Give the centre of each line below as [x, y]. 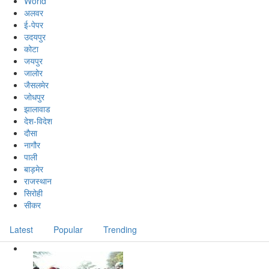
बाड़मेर [34, 169]
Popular [68, 230]
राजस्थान [38, 181]
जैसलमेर [36, 85]
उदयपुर [35, 37]
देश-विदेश [38, 121]
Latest [21, 230]
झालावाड [37, 109]
